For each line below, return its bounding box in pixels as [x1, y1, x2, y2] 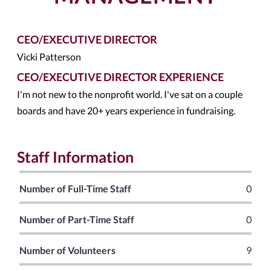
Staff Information [17, 148, 134, 166]
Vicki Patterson [17, 51, 81, 62]
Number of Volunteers [19, 244, 116, 256]
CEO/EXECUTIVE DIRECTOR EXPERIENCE [17, 70, 224, 83]
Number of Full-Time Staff [19, 183, 131, 194]
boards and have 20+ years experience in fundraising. [17, 105, 235, 116]
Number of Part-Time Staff [19, 214, 134, 225]
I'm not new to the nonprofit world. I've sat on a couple [17, 88, 243, 100]
